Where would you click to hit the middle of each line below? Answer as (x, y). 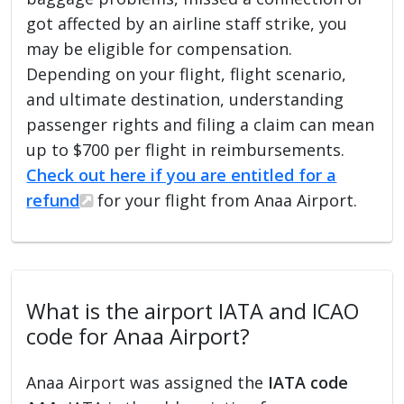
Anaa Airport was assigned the (147, 382)
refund (53, 200)
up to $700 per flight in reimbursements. (186, 149)
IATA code (308, 382)
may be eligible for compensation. (160, 48)
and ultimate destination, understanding (185, 99)
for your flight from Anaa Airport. (225, 200)
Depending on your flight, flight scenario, (187, 73)
